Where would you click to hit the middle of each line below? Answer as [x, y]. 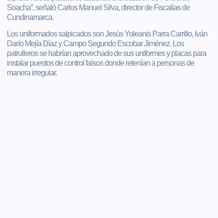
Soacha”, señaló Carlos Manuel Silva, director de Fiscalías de [99, 8]
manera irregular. [32, 73]
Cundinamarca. [30, 18]
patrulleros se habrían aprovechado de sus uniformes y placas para [107, 54]
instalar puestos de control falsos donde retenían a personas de [101, 63]
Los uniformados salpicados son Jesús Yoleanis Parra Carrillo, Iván [107, 34]
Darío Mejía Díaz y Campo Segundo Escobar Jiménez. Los [96, 44]
